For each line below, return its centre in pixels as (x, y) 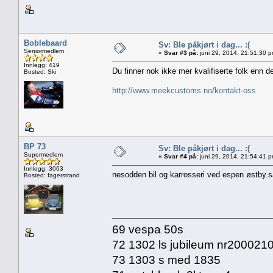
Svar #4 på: (181, 156)
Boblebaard (45, 43)
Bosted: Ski (40, 71)
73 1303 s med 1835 (166, 260)
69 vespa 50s (148, 229)
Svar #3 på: (181, 52)
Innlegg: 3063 (44, 168)
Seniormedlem (44, 51)
